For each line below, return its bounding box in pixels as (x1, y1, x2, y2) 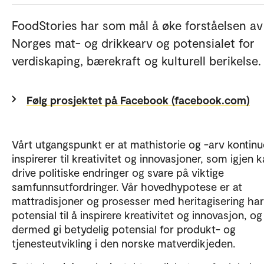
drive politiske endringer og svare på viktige (12, 165, 224, 179)
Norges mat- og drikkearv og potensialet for (12, 35, 255, 50)
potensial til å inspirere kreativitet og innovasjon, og (12, 207, 262, 222)
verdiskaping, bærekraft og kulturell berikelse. (12, 52, 261, 68)
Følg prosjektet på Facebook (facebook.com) (27, 93, 250, 107)
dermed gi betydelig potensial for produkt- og (12, 222, 236, 236)
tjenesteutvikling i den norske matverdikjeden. (12, 236, 241, 250)
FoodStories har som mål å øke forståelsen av (12, 17, 263, 32)
